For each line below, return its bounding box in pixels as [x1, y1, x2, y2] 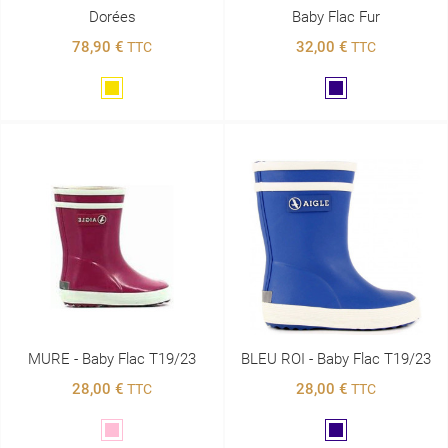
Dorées [88, 8, 136, 27]
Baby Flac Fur [292, 8, 380, 27]
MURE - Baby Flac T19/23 [28, 349, 196, 368]
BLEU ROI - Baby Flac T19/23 [241, 349, 431, 368]
